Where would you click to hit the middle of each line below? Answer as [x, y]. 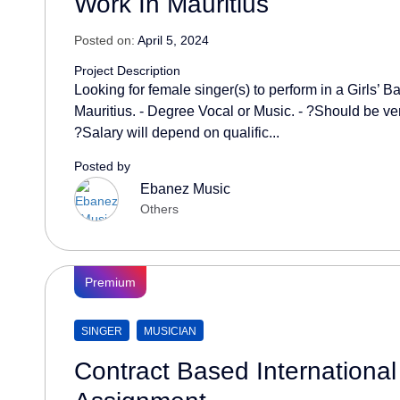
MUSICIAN [170, 331]
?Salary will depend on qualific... [177, 133]
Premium [110, 282]
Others [159, 209]
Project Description [127, 71]
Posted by [102, 166]
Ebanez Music [185, 189]
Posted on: [104, 40]
